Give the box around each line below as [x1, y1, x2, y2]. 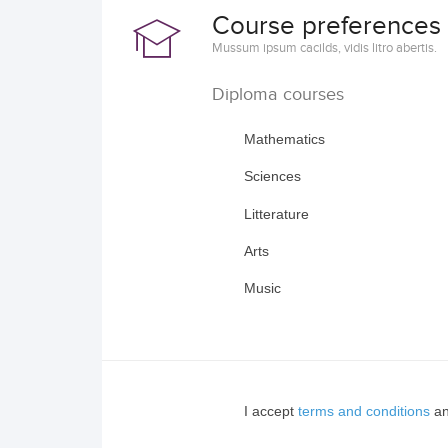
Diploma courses [212, 84, 344, 105]
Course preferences [212, 11, 441, 42]
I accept [244, 403, 298, 420]
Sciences [244, 168, 301, 185]
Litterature [244, 205, 309, 222]
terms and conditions [298, 403, 430, 420]
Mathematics [244, 131, 325, 147]
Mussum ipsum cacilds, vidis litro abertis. [212, 40, 437, 56]
